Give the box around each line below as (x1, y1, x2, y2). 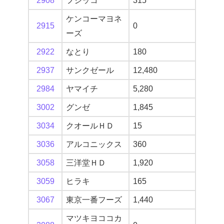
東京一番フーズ (66, 195, 122, 204)
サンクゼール (66, 66, 114, 75)
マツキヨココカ (66, 214, 122, 223)
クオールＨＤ (66, 121, 114, 130)
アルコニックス (66, 140, 122, 149)
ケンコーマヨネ (66, 14, 122, 23)
